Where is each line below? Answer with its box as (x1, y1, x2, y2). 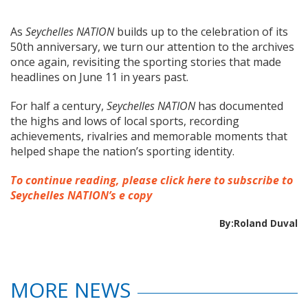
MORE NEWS (10, 276, 131, 305)
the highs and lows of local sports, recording (10, 113, 239, 129)
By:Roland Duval (219, 217, 298, 230)
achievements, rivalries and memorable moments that (10, 129, 287, 144)
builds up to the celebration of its (114, 24, 288, 40)
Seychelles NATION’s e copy (10, 188, 152, 203)
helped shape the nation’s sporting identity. (10, 144, 234, 159)
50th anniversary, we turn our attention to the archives (10, 39, 294, 55)
